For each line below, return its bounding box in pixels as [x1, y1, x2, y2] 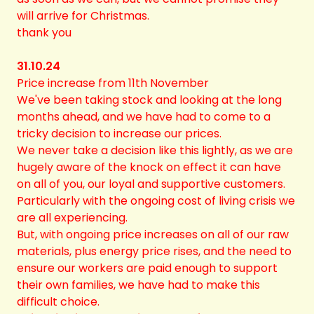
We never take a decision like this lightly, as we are [17, 142, 293, 158]
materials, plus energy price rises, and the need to [17, 243, 292, 259]
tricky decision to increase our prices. [17, 125, 221, 142]
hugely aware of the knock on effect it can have [17, 159, 281, 175]
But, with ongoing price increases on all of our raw [17, 226, 289, 243]
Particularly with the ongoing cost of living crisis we [17, 193, 295, 209]
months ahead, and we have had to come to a [17, 109, 271, 125]
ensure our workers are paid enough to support [17, 260, 278, 276]
